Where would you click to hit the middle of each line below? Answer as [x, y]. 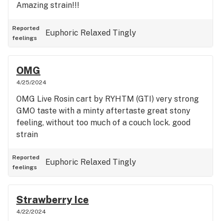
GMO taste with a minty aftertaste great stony [103, 111]
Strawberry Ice [53, 200]
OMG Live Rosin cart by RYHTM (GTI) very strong [108, 99]
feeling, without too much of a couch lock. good [103, 123]
